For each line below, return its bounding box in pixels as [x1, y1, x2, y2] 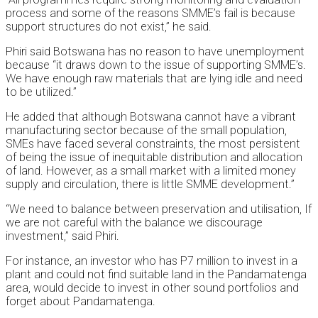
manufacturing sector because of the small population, [6, 124, 287, 138]
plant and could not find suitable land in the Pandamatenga [6, 268, 307, 282]
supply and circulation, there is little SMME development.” [6, 177, 295, 192]
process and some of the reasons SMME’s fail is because [6, 6, 295, 21]
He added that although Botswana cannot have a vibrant [6, 110, 296, 124]
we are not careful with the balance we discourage [6, 216, 263, 230]
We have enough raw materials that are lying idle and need [6, 72, 302, 86]
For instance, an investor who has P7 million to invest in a [6, 254, 297, 268]
